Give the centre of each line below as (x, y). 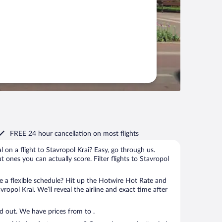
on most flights (116, 134)
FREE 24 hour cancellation (52, 134)
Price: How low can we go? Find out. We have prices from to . (90, 212)
